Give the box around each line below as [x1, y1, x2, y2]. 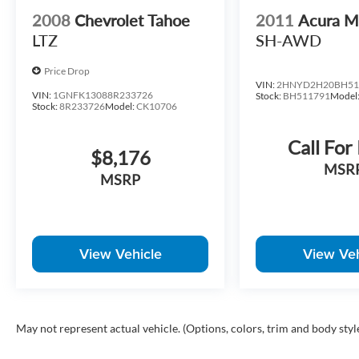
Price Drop [44, 64, 90, 77]
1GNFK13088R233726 [53, 89, 153, 102]
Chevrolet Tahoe [75, 10, 190, 30]
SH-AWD [256, 30, 322, 50]
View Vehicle [79, 244, 162, 264]
